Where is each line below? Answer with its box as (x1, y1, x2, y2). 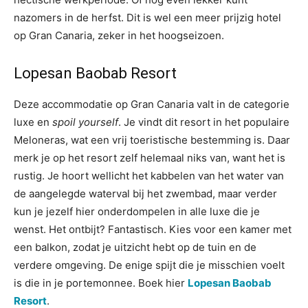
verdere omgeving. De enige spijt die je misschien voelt (14, 258, 285, 272)
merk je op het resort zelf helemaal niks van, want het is (14, 151, 285, 164)
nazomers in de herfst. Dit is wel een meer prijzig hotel (14, 11, 281, 24)
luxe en (14, 115, 52, 129)
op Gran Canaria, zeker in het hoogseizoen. (14, 29, 224, 42)
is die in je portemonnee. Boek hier (14, 276, 188, 289)
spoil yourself (52, 115, 118, 129)
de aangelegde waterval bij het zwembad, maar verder (14, 187, 277, 200)
